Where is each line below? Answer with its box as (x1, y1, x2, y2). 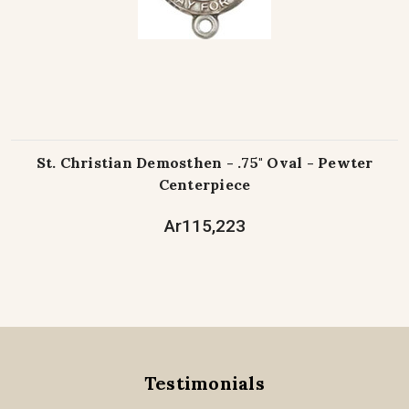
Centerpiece (158, 175, 251, 194)
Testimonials (143, 372, 265, 395)
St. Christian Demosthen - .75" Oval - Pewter (36, 153, 373, 173)
